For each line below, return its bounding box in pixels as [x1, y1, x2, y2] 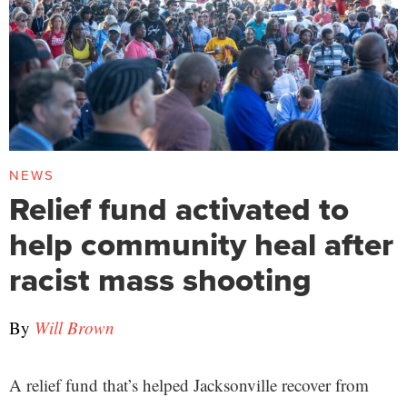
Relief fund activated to [9, 184, 349, 233]
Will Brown [35, 315, 114, 339]
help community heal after [9, 220, 393, 268]
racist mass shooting [9, 255, 320, 303]
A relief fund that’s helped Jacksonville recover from [9, 372, 369, 396]
